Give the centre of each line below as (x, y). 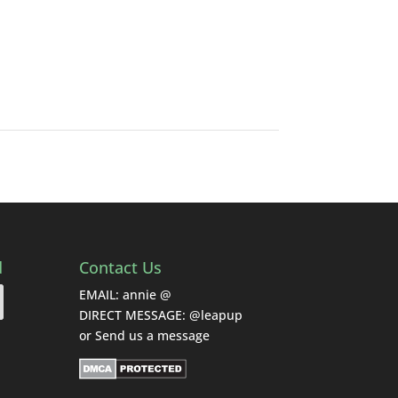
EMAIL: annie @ (126, 295)
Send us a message (153, 336)
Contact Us (121, 268)
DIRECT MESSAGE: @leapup (161, 315)
